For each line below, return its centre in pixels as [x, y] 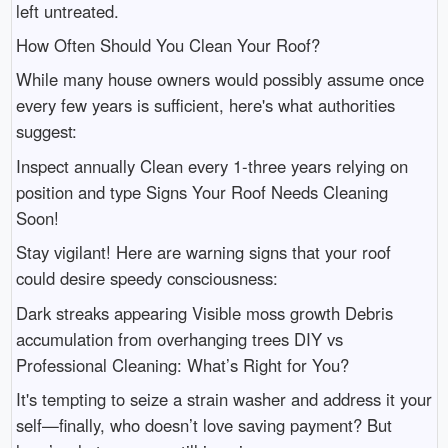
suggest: [46, 131]
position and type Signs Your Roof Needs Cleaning [201, 191]
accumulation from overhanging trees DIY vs [179, 338]
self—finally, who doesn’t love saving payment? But [203, 424]
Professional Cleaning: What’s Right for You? [182, 364]
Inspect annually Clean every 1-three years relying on [211, 165]
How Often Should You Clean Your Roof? [167, 44]
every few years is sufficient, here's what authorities [205, 105]
